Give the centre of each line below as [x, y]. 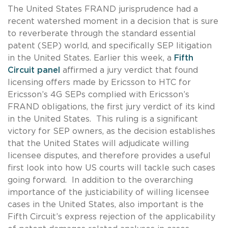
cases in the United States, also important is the [106, 204]
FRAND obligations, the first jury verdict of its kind [111, 107]
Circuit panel [34, 70]
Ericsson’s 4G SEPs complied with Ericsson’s [98, 94]
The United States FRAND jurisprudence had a [103, 9]
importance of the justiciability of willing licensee [108, 192]
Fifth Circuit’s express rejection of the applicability [111, 217]
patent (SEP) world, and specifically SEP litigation [110, 46]
